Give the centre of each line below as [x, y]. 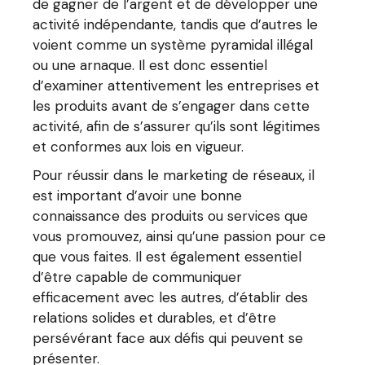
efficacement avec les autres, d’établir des [171, 297]
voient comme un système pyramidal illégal [173, 45]
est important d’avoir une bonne [138, 196]
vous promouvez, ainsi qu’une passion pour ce [180, 236]
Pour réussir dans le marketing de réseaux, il [174, 175]
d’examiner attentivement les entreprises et [176, 86]
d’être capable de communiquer [138, 277]
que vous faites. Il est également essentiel [167, 257]
